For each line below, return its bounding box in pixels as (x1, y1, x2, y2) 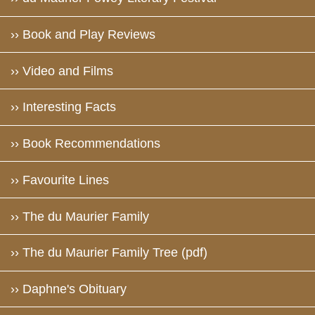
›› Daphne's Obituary (10, 281, 127, 296)
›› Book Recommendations (10, 136, 160, 151)
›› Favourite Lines (10, 172, 109, 187)
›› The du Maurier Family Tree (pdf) (10, 245, 207, 260)
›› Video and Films (10, 63, 113, 78)
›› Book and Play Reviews (10, 27, 155, 42)
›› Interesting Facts (10, 100, 116, 115)
